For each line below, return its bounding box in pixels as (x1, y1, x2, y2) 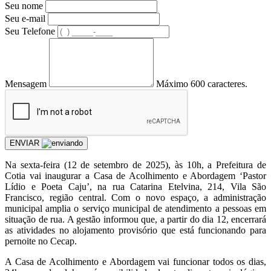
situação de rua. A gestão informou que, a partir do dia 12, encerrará (5, 214, 266, 224)
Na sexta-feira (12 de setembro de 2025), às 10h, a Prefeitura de (5, 159, 266, 170)
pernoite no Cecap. (5, 235, 77, 246)
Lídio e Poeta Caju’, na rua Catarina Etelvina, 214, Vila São (5, 181, 266, 192)
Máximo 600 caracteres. (156, 78, 247, 89)
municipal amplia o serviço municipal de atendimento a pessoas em (5, 203, 266, 214)
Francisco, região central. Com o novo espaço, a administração (5, 192, 266, 203)
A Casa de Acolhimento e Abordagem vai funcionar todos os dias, (5, 256, 266, 267)
